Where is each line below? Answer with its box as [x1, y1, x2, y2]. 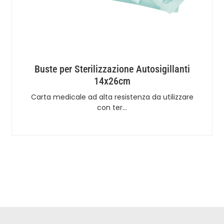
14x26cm [93, 74, 130, 87]
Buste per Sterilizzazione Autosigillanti [34, 62, 190, 75]
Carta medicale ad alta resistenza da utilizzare [30, 91, 193, 102]
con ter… [97, 102, 127, 112]
